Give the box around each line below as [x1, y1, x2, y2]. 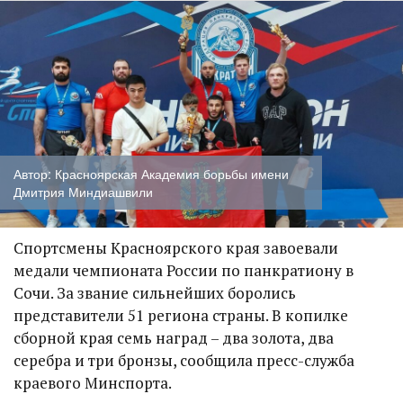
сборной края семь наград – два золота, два [13, 327, 334, 348]
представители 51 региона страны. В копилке [13, 305, 348, 326]
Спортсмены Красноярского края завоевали [13, 237, 338, 258]
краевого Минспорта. [13, 372, 172, 393]
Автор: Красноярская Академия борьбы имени [13, 165, 289, 183]
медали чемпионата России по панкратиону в [13, 260, 354, 281]
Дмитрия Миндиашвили [13, 183, 153, 201]
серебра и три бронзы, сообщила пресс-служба [13, 350, 354, 371]
